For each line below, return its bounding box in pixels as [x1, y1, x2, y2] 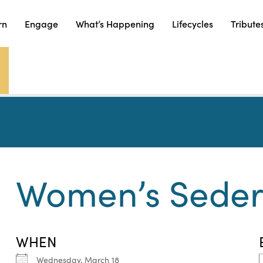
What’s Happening [76, 17, 154, 30]
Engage [25, 17, 58, 30]
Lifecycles [172, 17, 213, 30]
